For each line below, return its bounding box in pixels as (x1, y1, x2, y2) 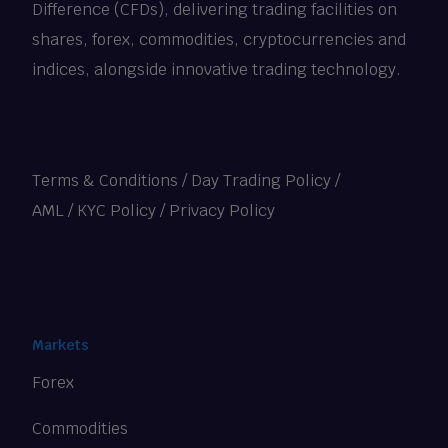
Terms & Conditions (32, 169, 179, 191)
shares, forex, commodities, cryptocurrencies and (32, 28, 407, 50)
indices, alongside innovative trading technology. (32, 58, 402, 80)
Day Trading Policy (191, 169, 332, 191)
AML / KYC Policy (32, 199, 157, 221)
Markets (32, 335, 89, 354)
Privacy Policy (169, 199, 276, 221)
